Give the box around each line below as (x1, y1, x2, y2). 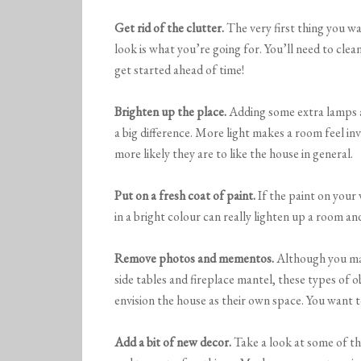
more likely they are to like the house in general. (114, 145, 353, 163)
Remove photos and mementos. (114, 250, 274, 268)
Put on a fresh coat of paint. (114, 187, 255, 205)
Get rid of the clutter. (114, 19, 224, 37)
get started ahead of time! (114, 61, 244, 79)
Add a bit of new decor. (114, 334, 231, 351)
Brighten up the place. (114, 103, 226, 121)
